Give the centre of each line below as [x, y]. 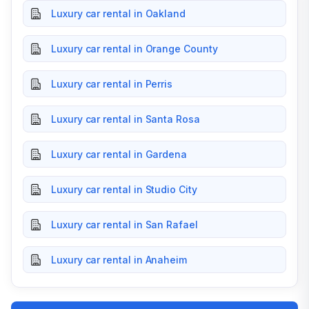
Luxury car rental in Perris [112, 84]
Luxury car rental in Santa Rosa [126, 119]
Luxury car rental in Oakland [119, 13]
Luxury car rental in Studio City [124, 189]
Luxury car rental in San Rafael [124, 225]
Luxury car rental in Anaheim [119, 260]
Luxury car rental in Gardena [119, 154]
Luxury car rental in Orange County [134, 49]
